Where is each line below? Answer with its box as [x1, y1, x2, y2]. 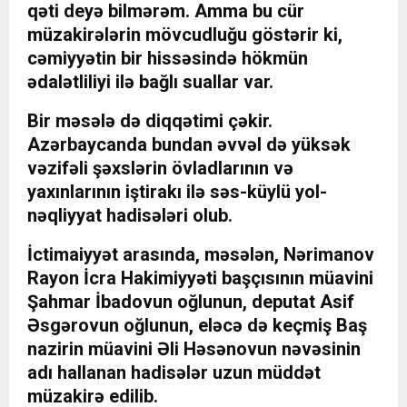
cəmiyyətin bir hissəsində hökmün [27, 47, 308, 70]
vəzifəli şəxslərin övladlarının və [27, 157, 293, 180]
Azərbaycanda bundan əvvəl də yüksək [27, 134, 351, 156]
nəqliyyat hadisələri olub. [27, 204, 233, 227]
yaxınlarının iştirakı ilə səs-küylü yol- [27, 181, 327, 203]
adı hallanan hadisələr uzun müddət [27, 362, 321, 384]
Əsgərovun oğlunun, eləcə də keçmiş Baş [27, 314, 367, 337]
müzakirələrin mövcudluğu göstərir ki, [27, 24, 342, 46]
